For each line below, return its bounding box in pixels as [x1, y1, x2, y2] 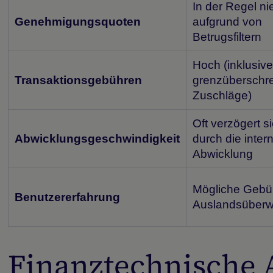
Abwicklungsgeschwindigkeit [15, 132, 180, 146]
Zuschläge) [193, 89, 252, 102]
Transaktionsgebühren [15, 74, 143, 87]
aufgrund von [193, 15, 263, 29]
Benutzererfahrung [15, 191, 121, 204]
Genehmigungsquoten [15, 15, 141, 29]
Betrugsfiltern [193, 30, 262, 44]
